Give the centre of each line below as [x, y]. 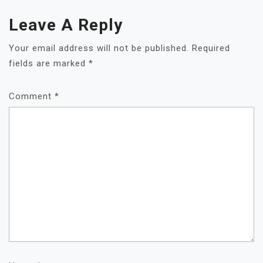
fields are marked [49, 63]
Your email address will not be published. [99, 48]
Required [211, 48]
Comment [32, 96]
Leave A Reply [66, 25]
